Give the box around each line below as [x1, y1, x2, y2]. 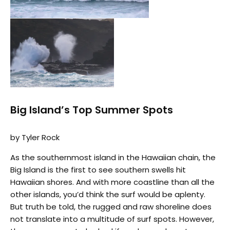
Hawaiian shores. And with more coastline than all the [10, 176, 215, 187]
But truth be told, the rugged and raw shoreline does [10, 201, 212, 212]
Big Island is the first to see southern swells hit [10, 164, 186, 175]
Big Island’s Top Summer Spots [10, 102, 173, 117]
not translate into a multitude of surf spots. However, [10, 213, 214, 224]
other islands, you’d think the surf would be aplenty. [10, 188, 205, 200]
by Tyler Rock [10, 131, 60, 143]
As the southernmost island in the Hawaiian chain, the [10, 151, 216, 163]
